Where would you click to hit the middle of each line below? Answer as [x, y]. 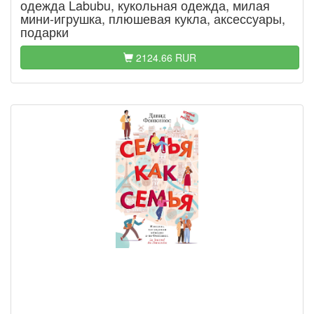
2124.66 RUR [165, 57]
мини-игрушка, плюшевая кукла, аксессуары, [153, 18]
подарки [45, 32]
